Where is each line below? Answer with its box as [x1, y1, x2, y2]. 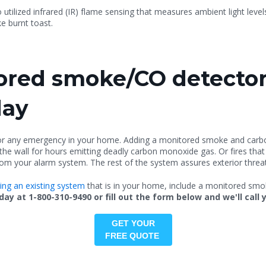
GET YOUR [111, 218, 155, 229]
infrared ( [31, 6, 68, 18]
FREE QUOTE [104, 231, 161, 241]
